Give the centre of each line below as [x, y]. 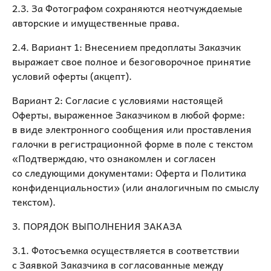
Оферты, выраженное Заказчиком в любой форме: [129, 114]
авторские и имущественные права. [96, 22]
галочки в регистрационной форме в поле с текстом [132, 143]
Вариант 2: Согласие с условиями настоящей [118, 100]
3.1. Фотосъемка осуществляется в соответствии [126, 250]
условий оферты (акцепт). [72, 76]
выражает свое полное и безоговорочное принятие [132, 61]
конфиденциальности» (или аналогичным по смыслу [135, 187]
